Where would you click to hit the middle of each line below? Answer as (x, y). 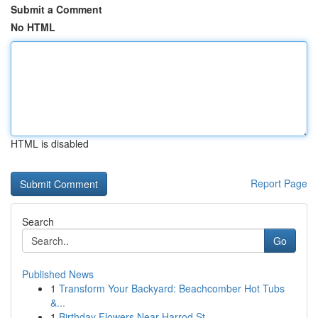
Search (38, 221)
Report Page (279, 183)
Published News (58, 274)
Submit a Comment (56, 9)
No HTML (33, 27)
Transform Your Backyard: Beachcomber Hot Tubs (172, 288)
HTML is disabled (50, 143)
